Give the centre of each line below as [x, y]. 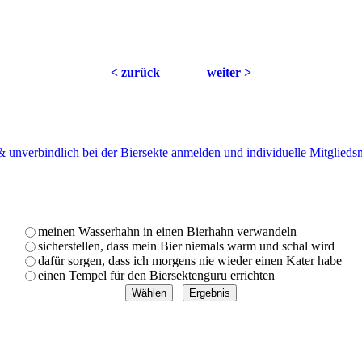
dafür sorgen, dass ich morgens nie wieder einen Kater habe [189, 261]
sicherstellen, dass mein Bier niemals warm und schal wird [186, 246]
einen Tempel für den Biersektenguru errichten [156, 276]
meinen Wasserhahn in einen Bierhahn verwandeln [167, 232]
